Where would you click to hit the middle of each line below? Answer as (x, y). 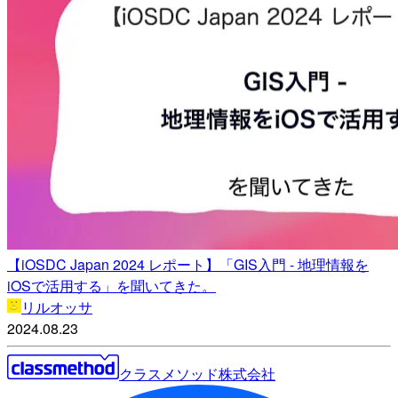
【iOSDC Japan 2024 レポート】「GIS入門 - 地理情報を (188, 265)
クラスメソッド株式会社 (197, 374)
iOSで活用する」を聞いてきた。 (111, 286)
